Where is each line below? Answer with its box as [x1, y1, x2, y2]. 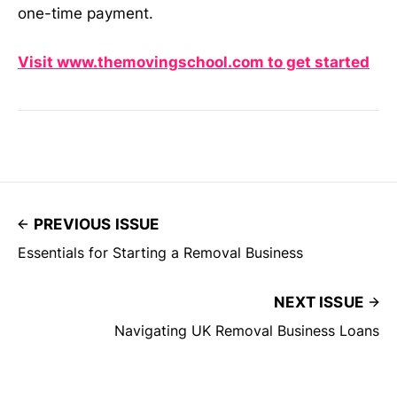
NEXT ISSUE [274, 293, 363, 312]
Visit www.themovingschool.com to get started [18, 52, 370, 71]
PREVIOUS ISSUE [34, 215, 160, 234]
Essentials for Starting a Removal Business [18, 244, 303, 262]
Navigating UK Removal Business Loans [114, 322, 379, 340]
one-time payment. [18, 4, 153, 23]
